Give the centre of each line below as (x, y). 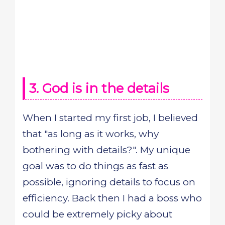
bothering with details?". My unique (106, 150)
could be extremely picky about (97, 214)
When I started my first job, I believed (110, 118)
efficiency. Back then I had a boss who (112, 198)
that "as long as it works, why (91, 134)
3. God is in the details (99, 88)
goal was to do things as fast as (95, 166)
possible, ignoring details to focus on (109, 182)
